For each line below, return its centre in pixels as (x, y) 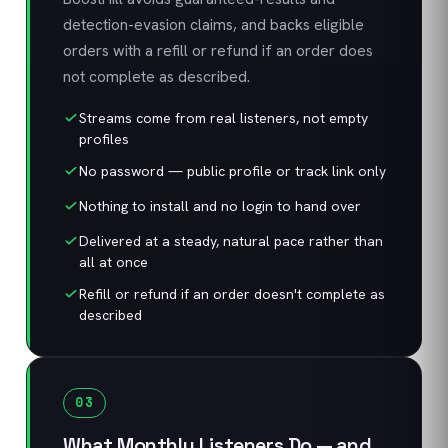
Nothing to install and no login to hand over (220, 206)
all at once (113, 262)
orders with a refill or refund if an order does (218, 50)
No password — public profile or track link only (232, 171)
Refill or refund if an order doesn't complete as (232, 294)
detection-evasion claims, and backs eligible (213, 24)
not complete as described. (156, 76)
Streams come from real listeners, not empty (223, 118)
